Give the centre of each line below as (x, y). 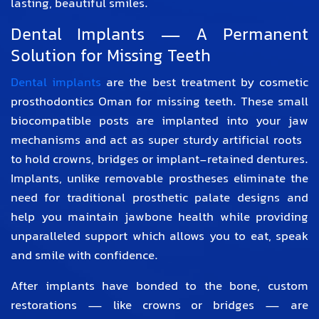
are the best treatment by (181, 84)
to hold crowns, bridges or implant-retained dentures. (159, 161)
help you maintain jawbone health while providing (159, 218)
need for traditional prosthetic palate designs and (159, 199)
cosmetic (284, 84)
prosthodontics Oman (72, 103)
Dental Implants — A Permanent (159, 36)
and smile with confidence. (84, 257)
